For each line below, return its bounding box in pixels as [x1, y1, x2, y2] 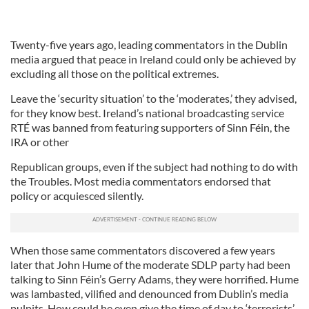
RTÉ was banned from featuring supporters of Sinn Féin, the [10, 121, 290, 134]
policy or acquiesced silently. [10, 189, 143, 202]
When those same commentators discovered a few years [10, 243, 275, 257]
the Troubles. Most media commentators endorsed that [10, 175, 271, 188]
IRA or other [10, 135, 69, 148]
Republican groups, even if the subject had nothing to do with [10, 160, 298, 173]
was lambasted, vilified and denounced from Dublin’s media [10, 287, 288, 300]
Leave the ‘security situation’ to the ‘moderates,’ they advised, [10, 92, 297, 105]
